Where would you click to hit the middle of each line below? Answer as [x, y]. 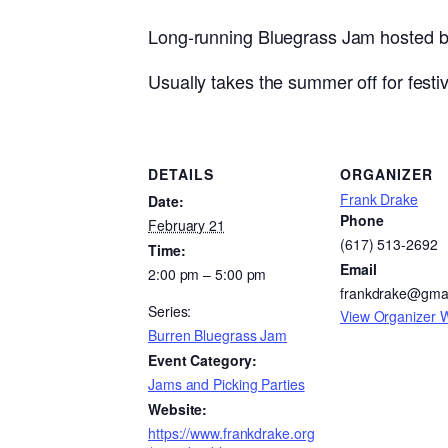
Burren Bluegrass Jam [217, 335]
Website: [178, 409]
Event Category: [202, 360]
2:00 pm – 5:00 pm [207, 274]
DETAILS [181, 174]
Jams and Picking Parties [226, 384]
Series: [170, 311]
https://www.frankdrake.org [231, 433]
